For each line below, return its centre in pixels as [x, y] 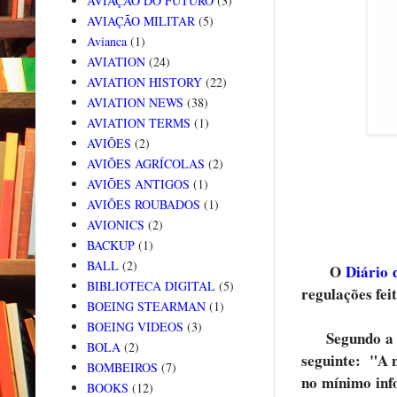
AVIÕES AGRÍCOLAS [145, 164]
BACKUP [110, 245]
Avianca [106, 42]
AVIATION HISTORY [144, 82]
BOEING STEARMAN [146, 307]
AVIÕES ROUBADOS [143, 205]
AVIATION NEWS [135, 103]
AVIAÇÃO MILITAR [140, 21]
